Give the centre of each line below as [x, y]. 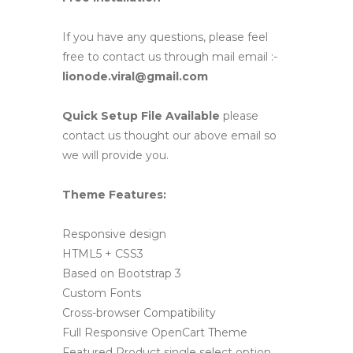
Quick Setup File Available [143, 116]
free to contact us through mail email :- [170, 57]
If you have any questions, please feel [165, 37]
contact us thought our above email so [169, 136]
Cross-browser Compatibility [139, 313]
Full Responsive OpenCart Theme [155, 333]
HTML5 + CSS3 [103, 254]
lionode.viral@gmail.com [135, 77]
